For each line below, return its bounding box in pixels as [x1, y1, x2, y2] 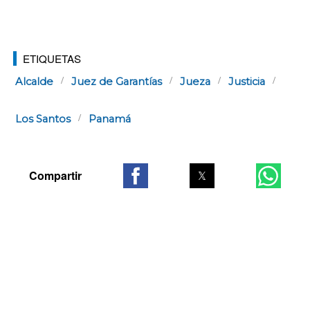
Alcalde [15, 75, 53, 89]
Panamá [89, 113, 131, 126]
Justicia [228, 75, 265, 89]
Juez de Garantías [71, 75, 162, 89]
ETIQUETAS [23, 51, 81, 66]
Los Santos [15, 113, 71, 126]
